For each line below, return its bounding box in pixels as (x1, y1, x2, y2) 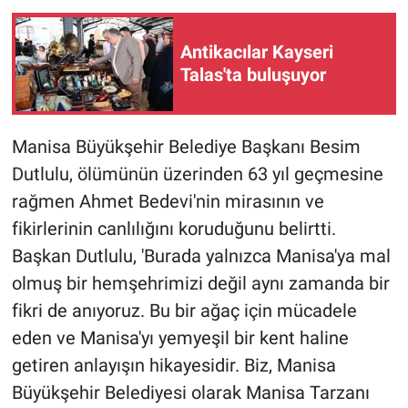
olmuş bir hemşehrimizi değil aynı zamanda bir (11, 272, 390, 295)
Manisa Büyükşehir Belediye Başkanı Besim (11, 136, 361, 158)
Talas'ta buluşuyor (180, 64, 326, 87)
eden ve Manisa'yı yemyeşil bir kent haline (11, 327, 349, 350)
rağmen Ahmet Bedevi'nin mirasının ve (11, 190, 324, 213)
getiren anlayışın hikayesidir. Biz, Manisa (11, 354, 336, 377)
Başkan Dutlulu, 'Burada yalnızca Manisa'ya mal (11, 245, 391, 268)
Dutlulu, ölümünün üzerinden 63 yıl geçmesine (11, 163, 383, 186)
